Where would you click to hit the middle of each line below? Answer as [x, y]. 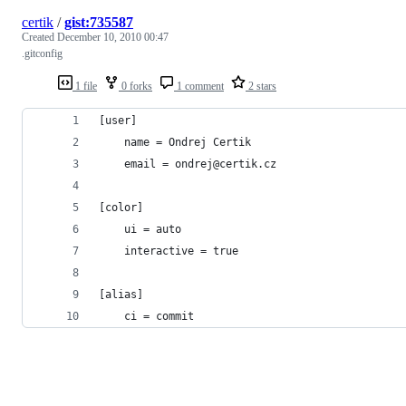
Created [39, 37]
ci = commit [146, 316]
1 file [85, 86]
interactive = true [169, 251]
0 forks [135, 86]
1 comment [199, 86]
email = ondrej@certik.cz [188, 164]
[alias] [121, 294]
